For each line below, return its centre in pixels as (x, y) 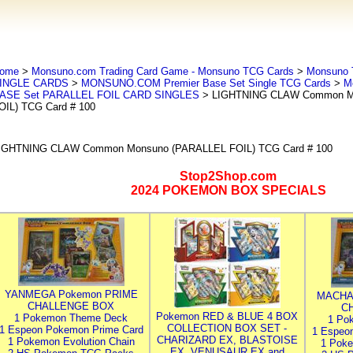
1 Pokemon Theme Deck (71, 318)
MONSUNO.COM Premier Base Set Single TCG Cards (206, 83)
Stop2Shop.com (228, 176)
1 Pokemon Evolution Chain (71, 342)
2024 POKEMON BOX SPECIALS (228, 190)
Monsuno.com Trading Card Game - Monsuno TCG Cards (162, 71)
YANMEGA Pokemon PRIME (71, 294)
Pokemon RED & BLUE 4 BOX (227, 316)
